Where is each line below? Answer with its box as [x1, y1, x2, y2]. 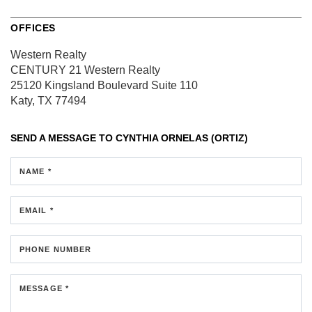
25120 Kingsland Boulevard [10, 79, 148, 92]
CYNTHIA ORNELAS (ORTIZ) [116, 132, 248, 144]
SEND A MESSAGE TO [10, 132, 116, 144]
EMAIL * [19, 206, 54, 215]
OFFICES [10, 22, 56, 34]
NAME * [19, 167, 52, 176]
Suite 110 [148, 79, 198, 92]
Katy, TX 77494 [10, 95, 86, 107]
